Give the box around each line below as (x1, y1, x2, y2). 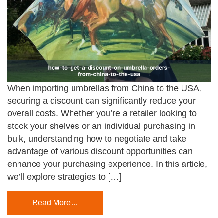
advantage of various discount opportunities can (7, 146, 193, 156)
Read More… (32, 198, 78, 207)
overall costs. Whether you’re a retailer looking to (7, 108, 197, 118)
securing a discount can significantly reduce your (7, 95, 196, 106)
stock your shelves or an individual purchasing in (7, 121, 195, 131)
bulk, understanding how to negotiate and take (7, 133, 186, 144)
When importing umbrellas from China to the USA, (7, 83, 201, 93)
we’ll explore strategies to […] (7, 171, 122, 182)
